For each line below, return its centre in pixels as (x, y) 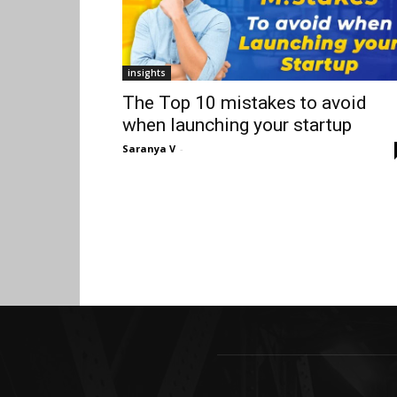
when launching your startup (237, 125)
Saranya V (149, 148)
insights (147, 72)
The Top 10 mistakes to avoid (245, 102)
